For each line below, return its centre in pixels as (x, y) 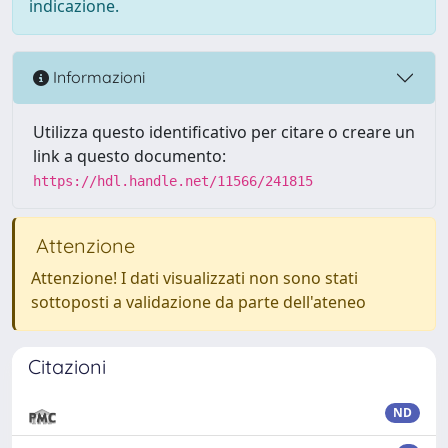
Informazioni (97, 77)
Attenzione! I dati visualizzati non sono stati (194, 277)
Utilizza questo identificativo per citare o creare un (224, 131)
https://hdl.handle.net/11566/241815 (173, 180)
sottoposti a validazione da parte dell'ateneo (198, 301)
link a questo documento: (129, 155)
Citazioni (67, 366)
